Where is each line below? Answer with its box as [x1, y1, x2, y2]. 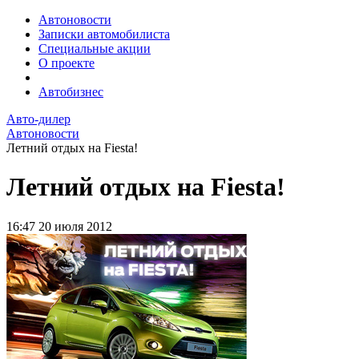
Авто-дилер [6, 112, 71, 126]
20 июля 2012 [38, 219, 112, 233]
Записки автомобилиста [38, 27, 170, 41]
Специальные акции [38, 42, 151, 55]
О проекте [38, 56, 95, 70]
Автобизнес [38, 85, 103, 99]
